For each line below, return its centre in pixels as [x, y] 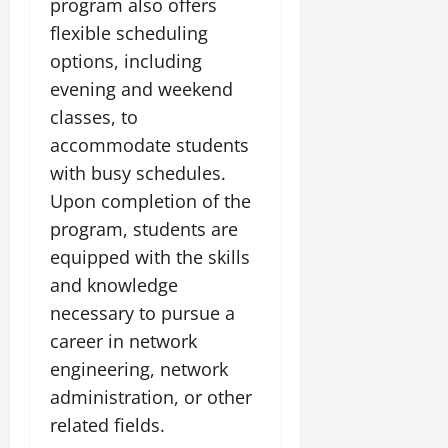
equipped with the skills [150, 256]
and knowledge [114, 284]
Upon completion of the [150, 200]
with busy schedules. [138, 172]
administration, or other [151, 396]
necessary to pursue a [142, 312]
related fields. [107, 424]
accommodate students [149, 144]
